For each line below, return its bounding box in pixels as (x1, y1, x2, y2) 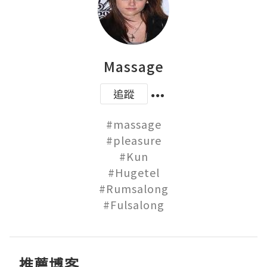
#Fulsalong (103, 197, 164, 212)
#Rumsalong (98, 181, 169, 196)
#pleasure (105, 132, 162, 148)
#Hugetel (107, 164, 160, 180)
